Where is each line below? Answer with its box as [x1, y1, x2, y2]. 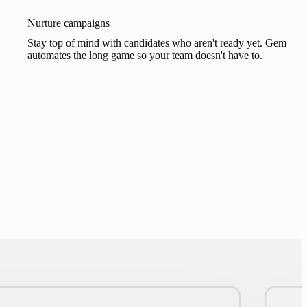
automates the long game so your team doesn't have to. [27, 49, 262, 62]
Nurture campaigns [27, 17, 110, 29]
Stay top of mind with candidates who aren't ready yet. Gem [27, 37, 286, 49]
